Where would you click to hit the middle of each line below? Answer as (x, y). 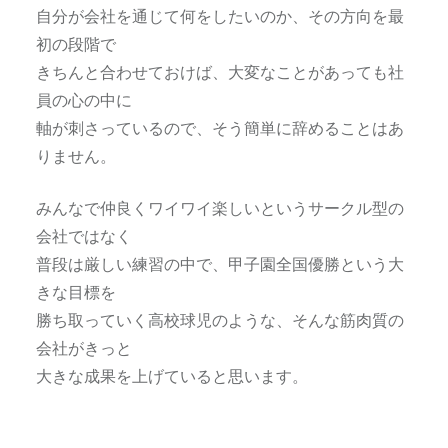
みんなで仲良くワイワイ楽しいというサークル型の (219, 207)
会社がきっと (83, 347)
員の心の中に (83, 99)
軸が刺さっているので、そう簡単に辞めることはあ (219, 127)
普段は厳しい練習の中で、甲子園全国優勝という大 (219, 263)
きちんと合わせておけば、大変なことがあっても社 (219, 71)
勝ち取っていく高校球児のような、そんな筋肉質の (219, 319)
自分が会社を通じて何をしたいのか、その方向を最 (219, 15)
